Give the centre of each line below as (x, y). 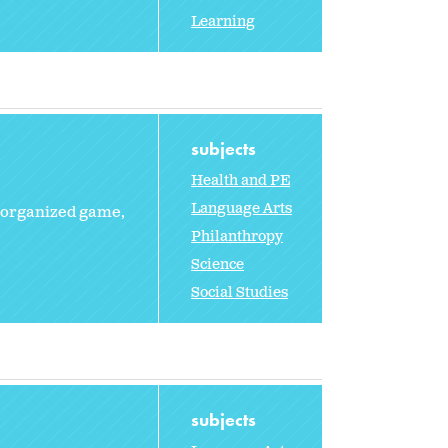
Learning (223, 21)
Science (217, 264)
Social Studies (239, 292)
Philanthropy (237, 236)
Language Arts (241, 208)
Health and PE (240, 180)
